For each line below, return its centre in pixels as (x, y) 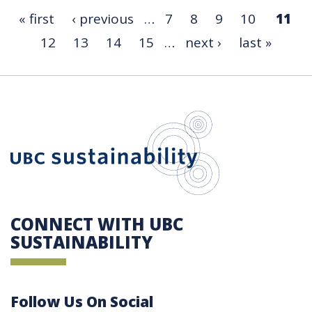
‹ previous (102, 18)
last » (255, 42)
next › (203, 42)
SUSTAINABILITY (81, 242)
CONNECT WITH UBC (97, 224)
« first (36, 18)
